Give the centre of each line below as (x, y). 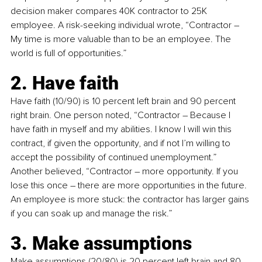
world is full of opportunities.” (68, 53)
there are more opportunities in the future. (162, 185)
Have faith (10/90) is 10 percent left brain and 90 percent (124, 101)
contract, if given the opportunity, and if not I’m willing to (122, 143)
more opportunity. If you (190, 171)
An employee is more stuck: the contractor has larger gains (131, 199)
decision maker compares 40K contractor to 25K (110, 11)
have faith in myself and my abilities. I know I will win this (122, 129)
